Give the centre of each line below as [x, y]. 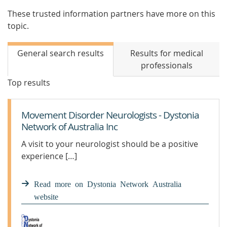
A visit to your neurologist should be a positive [110, 144]
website [46, 196]
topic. [18, 26]
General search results [61, 53]
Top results [29, 83]
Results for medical [166, 53]
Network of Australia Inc [69, 127]
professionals [166, 65]
